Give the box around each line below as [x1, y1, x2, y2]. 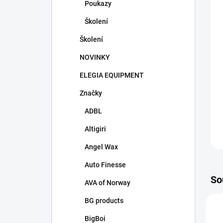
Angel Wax [85, 143, 118, 151]
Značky [80, 89, 102, 97]
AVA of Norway [85, 179, 130, 187]
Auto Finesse [85, 161, 126, 169]
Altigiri [85, 125, 106, 133]
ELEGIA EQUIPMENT [80, 71, 144, 79]
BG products [85, 197, 123, 205]
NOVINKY [80, 53, 110, 61]
